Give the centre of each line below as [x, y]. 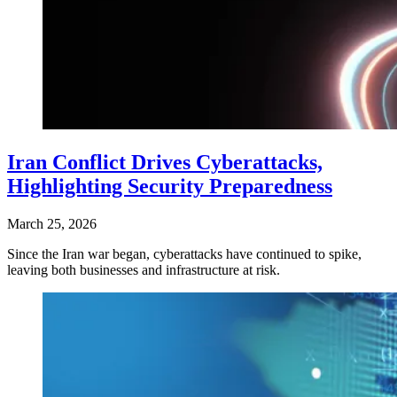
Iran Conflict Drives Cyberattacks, [165, 162]
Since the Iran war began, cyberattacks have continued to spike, [184, 253]
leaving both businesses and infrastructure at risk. [144, 269]
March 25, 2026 [52, 223]
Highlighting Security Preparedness [170, 186]
